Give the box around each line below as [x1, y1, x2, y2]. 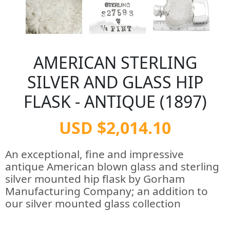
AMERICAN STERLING [33, 51, 197, 73]
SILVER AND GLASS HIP [27, 71, 203, 93]
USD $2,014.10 [59, 117, 171, 139]
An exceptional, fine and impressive [5, 147, 184, 161]
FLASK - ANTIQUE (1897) [23, 90, 207, 112]
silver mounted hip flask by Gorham [5, 171, 185, 186]
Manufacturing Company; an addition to [5, 184, 208, 198]
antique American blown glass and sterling [5, 159, 219, 174]
